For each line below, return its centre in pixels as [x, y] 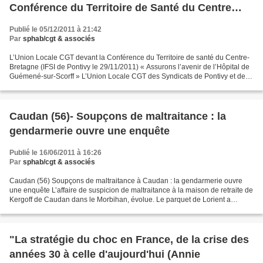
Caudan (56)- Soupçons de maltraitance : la [118, 116]
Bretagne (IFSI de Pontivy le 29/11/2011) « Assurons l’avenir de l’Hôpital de [129, 67]
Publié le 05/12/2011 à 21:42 [55, 29]
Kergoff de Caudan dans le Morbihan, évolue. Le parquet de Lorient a [120, 200]
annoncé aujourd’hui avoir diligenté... [69, 209]
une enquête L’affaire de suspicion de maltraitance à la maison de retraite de [131, 190]
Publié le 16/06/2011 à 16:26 [55, 153]
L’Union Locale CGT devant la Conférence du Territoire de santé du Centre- [129, 58]
